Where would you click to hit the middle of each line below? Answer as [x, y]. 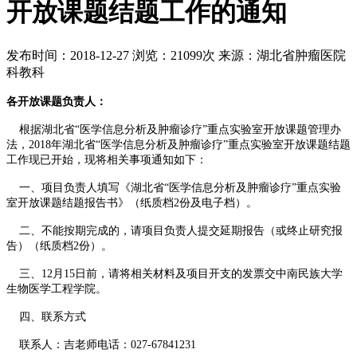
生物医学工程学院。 [57, 288]
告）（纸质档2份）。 [59, 245]
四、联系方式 [46, 316]
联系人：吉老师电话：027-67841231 [101, 344]
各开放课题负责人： [57, 101]
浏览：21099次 [174, 55]
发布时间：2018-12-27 [68, 55]
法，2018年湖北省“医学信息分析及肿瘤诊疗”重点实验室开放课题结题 [178, 144]
